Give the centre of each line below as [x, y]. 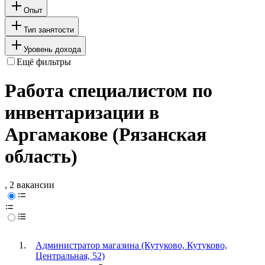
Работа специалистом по [109, 91]
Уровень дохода [52, 49]
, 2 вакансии [30, 185]
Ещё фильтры [44, 62]
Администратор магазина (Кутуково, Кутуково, [131, 245]
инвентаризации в [82, 113]
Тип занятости [49, 30]
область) [41, 156]
